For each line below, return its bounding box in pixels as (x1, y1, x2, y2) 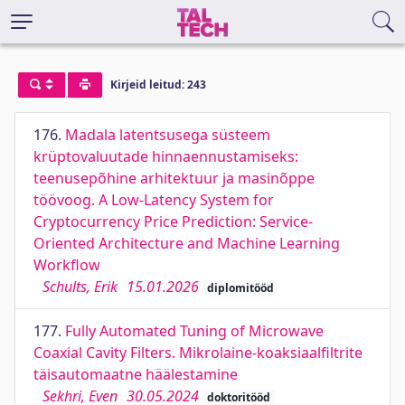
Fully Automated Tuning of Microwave (65, 321, 324, 341)
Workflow (33, 255, 100, 275)
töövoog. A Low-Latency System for (33, 190, 274, 210)
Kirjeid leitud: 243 (109, 77, 206, 93)
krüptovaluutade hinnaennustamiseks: (33, 146, 298, 166)
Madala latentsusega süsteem (65, 125, 270, 145)
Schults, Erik (42, 277, 118, 297)
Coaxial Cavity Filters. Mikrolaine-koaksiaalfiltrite (33, 343, 363, 363)
